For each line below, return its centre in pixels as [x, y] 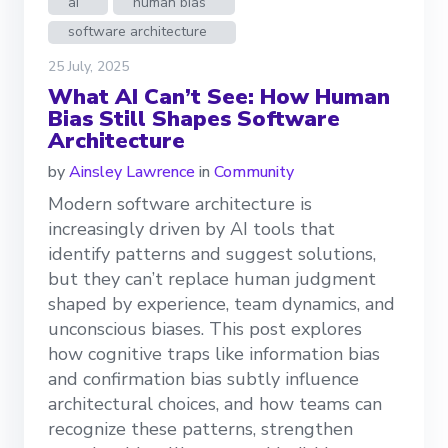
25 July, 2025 [88, 66]
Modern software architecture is [180, 203]
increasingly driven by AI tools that [191, 228]
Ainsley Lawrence [132, 171]
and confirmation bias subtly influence [203, 378]
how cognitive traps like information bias [214, 353]
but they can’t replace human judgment [212, 278]
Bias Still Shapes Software [194, 118]
